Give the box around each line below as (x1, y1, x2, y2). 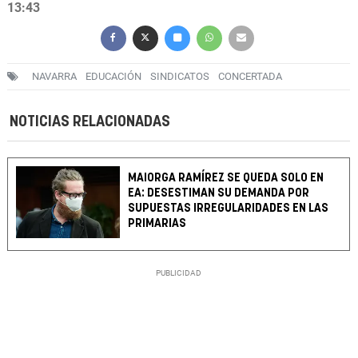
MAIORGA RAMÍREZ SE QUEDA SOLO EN (128, 172, 324, 185)
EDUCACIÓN (86, 70, 141, 83)
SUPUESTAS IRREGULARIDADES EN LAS (128, 202, 329, 215)
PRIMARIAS (128, 217, 187, 230)
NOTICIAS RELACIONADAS (10, 114, 170, 130)
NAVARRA (32, 70, 77, 83)
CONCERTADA (218, 70, 282, 83)
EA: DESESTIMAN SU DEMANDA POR (128, 187, 310, 200)
